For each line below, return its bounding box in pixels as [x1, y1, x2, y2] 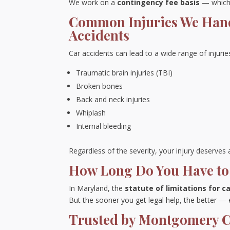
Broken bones [76, 81, 123, 91]
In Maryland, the [69, 183, 125, 193]
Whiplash [76, 108, 106, 118]
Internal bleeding [76, 121, 131, 131]
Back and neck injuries [76, 94, 150, 104]
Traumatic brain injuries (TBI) [76, 68, 173, 78]
